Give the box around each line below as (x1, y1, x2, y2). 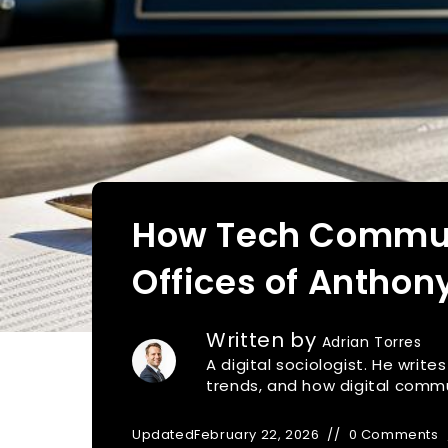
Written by (206, 326, 322, 354)
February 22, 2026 (194, 425, 320, 444)
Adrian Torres (321, 332, 422, 352)
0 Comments (348, 425, 439, 444)
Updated (132, 425, 195, 444)
